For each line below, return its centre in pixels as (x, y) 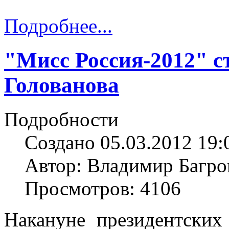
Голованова (62, 85)
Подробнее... (58, 26)
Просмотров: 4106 (103, 188)
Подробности (61, 119)
